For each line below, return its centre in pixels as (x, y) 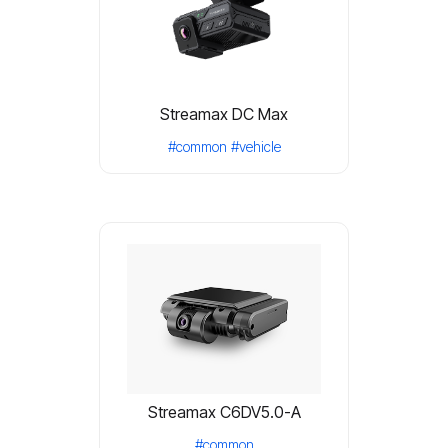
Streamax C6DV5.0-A (224, 411)
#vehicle (255, 146)
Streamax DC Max (224, 113)
